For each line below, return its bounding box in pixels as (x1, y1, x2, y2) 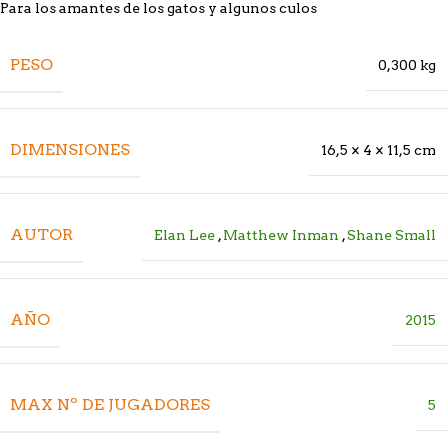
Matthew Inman (223, 226, 339, 243)
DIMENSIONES (10, 139, 130, 159)
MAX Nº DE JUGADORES (10, 394, 210, 414)
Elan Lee (154, 226, 215, 243)
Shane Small (347, 226, 436, 243)
